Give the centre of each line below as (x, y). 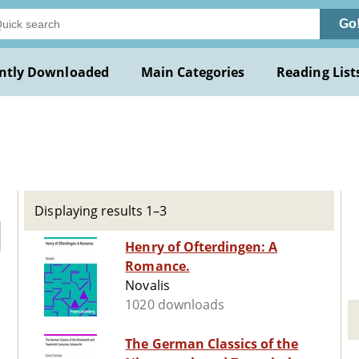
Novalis (147, 286)
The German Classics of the (212, 344)
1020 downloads (175, 305)
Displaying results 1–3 (101, 211)
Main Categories (193, 72)
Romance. (157, 266)
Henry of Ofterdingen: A (202, 247)
